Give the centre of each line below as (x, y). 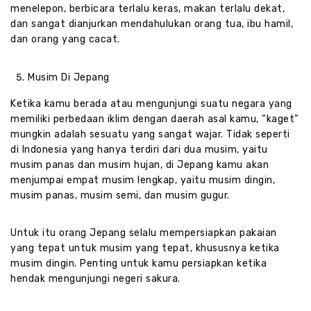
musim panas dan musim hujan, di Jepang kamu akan (140, 165)
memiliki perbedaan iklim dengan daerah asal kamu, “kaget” (154, 119)
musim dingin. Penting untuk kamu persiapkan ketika (138, 264)
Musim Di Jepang (69, 78)
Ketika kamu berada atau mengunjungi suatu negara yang (151, 104)
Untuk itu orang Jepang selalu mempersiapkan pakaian (144, 233)
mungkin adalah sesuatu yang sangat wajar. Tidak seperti (150, 135)
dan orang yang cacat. (65, 40)
